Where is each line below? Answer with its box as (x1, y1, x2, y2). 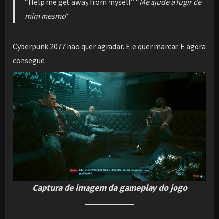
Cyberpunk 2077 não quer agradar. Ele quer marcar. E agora (13, 41, 206, 52)
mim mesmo (25, 10, 66, 22)
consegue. (13, 55, 46, 66)
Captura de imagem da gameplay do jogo (32, 182, 187, 195)
